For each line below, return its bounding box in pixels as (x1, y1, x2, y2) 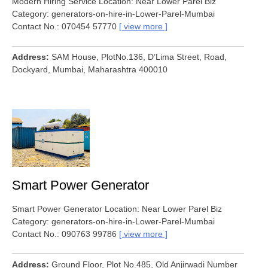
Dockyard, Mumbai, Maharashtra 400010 (12, 64, 167, 74)
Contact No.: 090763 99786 (12, 229, 117, 239)
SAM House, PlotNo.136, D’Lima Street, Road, (51, 51, 227, 62)
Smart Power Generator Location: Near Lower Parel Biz (12, 203, 222, 214)
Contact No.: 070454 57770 (12, 21, 117, 31)
